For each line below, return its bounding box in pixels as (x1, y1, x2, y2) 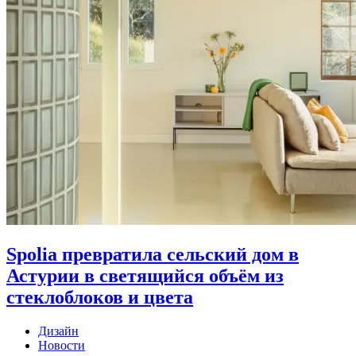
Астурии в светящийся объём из (6, 265, 284, 287)
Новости (38, 339, 85, 353)
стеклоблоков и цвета (6, 287, 193, 308)
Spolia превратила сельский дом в (6, 244, 299, 265)
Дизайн (38, 324, 79, 339)
